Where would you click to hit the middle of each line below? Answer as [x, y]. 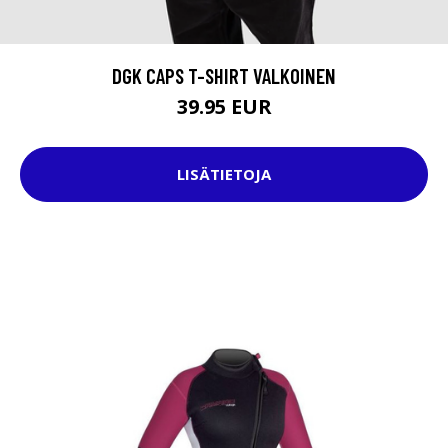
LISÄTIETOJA [224, 174]
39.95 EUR [224, 106]
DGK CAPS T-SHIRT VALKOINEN [224, 75]
